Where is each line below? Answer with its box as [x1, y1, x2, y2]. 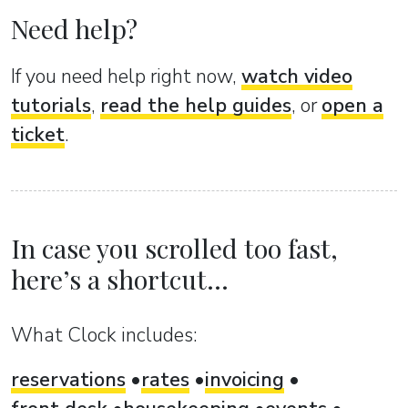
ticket [11, 121, 65, 149]
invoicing [205, 365, 284, 393]
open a [321, 92, 383, 120]
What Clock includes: [11, 321, 198, 349]
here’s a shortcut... [11, 260, 229, 296]
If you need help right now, [11, 63, 241, 91]
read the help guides [100, 92, 291, 120]
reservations [11, 365, 126, 393]
